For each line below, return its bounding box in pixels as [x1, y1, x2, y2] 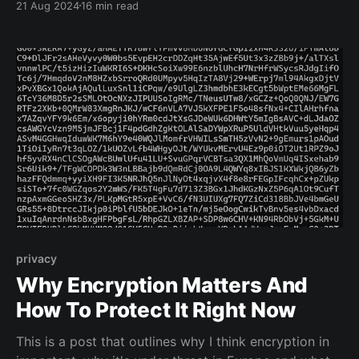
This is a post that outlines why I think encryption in [16, 333, 329, 349]
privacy [16, 251, 57, 265]
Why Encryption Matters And [16, 272, 309, 297]
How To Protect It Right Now [16, 296, 296, 322]
